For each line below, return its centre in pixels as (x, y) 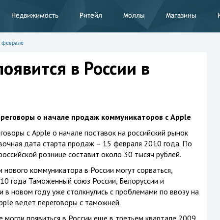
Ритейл (91, 15)
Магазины (181, 15)
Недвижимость (35, 15)
